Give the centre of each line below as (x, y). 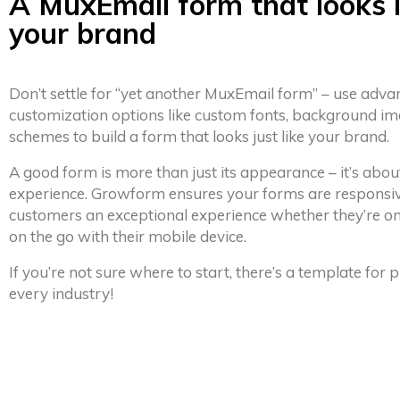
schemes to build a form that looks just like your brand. (199, 136)
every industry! (61, 293)
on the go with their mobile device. (128, 236)
